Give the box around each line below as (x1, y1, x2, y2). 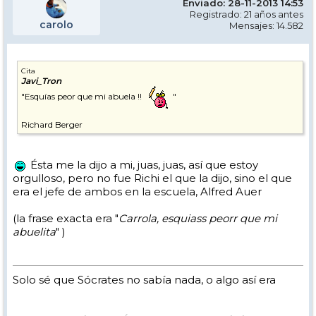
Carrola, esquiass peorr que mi (119, 212, 277, 226)
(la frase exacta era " (13, 212, 119, 226)
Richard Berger (21, 119, 83, 130)
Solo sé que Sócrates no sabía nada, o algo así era (13, 273, 276, 287)
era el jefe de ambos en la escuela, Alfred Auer (13, 185, 262, 199)
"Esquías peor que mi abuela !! (21, 91, 144, 102)
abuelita (13, 225, 56, 239)
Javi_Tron (21, 75, 61, 87)
